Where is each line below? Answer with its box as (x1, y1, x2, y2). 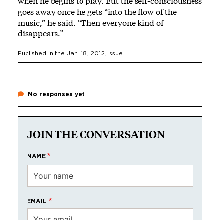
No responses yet (26, 91, 85, 97)
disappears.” (18, 27, 65, 38)
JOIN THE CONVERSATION (27, 127, 165, 141)
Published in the (18, 50, 67, 56)
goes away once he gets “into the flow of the (18, 6, 177, 17)
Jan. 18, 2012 (67, 50, 105, 56)
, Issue (105, 50, 123, 56)
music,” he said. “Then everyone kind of (18, 17, 164, 27)
